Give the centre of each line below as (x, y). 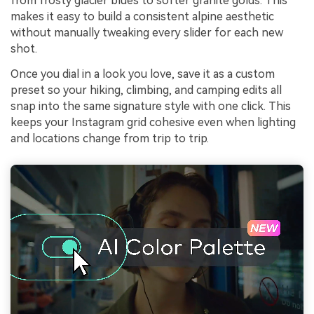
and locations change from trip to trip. (110, 138)
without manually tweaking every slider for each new (147, 33)
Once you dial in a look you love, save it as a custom (143, 74)
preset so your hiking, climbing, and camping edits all (146, 90)
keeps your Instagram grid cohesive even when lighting (153, 122)
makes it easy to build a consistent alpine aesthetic (142, 17)
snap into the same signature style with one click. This (151, 106)
